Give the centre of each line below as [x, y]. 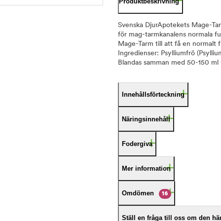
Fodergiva [137, 144]
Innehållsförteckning [153, 94]
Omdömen [138, 193]
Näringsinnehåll [146, 119]
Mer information [146, 168]
